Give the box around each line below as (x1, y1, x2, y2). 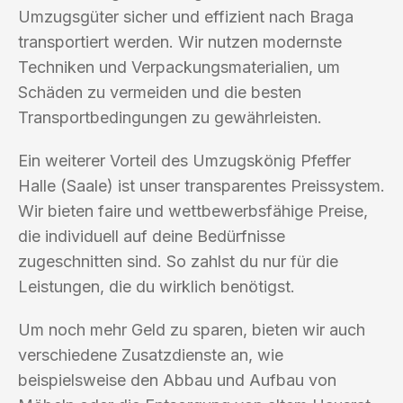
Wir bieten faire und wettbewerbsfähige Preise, (18, 201, 368, 220)
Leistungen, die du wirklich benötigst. (18, 276, 295, 296)
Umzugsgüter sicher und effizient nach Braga (18, 6, 354, 26)
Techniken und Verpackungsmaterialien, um (18, 57, 340, 76)
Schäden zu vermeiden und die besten (18, 82, 301, 102)
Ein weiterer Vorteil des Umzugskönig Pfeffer (18, 150, 351, 170)
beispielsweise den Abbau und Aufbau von (18, 370, 336, 390)
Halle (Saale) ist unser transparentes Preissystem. (18, 175, 385, 195)
